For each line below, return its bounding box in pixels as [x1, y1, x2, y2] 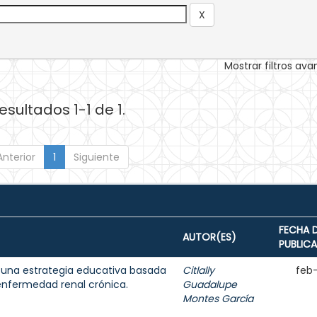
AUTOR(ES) [183, 230, 236, 244]
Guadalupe [183, 277, 237, 292]
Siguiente [73, 150, 120, 164]
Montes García [183, 292, 253, 306]
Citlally [183, 263, 214, 277]
